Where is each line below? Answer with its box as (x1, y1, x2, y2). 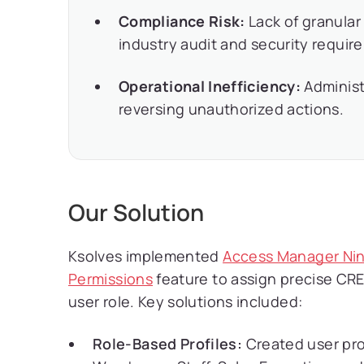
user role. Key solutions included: (68, 292, 303, 311)
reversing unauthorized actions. (119, 99, 344, 119)
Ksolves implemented (68, 246, 223, 266)
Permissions (68, 269, 153, 288)
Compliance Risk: (119, 11, 245, 31)
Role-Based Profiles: (93, 334, 243, 353)
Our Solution (68, 197, 204, 227)
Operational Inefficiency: (119, 76, 301, 96)
